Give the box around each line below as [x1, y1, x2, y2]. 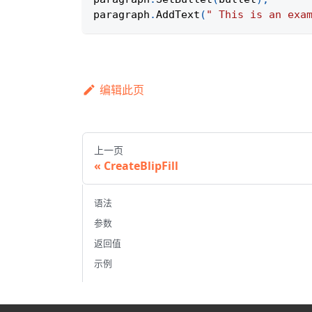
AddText [156, 8, 200, 22]
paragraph [93, 8, 150, 22]
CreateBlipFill [104, 158, 178, 174]
